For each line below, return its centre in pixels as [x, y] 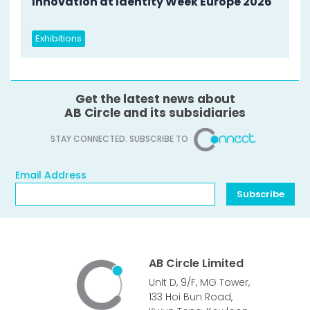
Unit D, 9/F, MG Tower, [199, 282]
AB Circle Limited [196, 263]
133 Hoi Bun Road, [191, 297]
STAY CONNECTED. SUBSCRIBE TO [120, 139]
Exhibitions [58, 39]
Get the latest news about [155, 99]
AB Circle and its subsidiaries [155, 113]
